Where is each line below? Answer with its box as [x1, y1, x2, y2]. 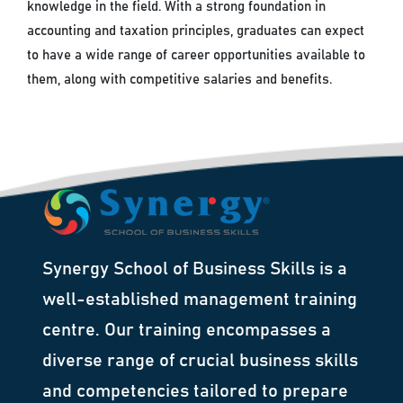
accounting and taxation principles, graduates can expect [27, 24, 365, 39]
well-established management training [42, 291, 358, 309]
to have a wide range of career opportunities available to [27, 49, 366, 63]
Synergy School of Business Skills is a [42, 260, 348, 279]
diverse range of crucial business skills [42, 352, 359, 371]
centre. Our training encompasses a [42, 321, 332, 340]
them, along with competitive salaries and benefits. [27, 73, 333, 87]
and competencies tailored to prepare [42, 382, 349, 401]
